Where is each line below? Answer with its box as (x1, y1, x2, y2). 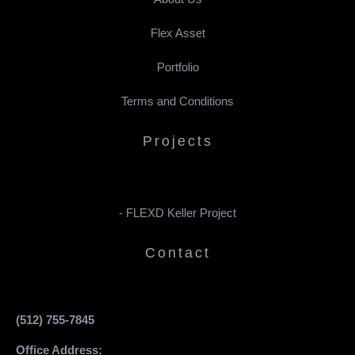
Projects (142, 132, 213, 149)
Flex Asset (150, 25, 205, 40)
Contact (144, 244, 211, 261)
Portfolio (156, 59, 199, 74)
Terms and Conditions (121, 94, 234, 108)
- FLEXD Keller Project (119, 205, 236, 219)
